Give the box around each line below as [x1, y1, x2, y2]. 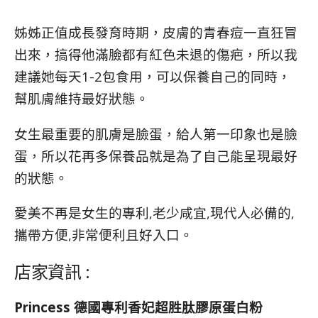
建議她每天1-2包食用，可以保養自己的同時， [14, 67, 291, 85]
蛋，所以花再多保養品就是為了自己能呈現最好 [14, 146, 297, 165]
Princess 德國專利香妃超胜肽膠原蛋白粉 [14, 298, 263, 317]
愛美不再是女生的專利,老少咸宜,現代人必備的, [14, 204, 295, 222]
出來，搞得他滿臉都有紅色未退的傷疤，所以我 [14, 45, 297, 63]
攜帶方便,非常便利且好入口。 [14, 226, 193, 244]
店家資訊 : [14, 260, 94, 283]
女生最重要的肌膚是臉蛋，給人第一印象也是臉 [14, 124, 297, 143]
